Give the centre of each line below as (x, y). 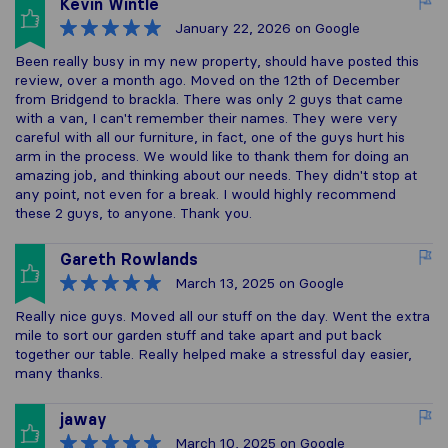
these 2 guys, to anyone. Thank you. (133, 212)
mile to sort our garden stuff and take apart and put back (198, 334)
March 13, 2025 (225, 282)
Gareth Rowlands (129, 258)
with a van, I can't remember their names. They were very (206, 117)
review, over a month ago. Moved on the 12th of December (207, 79)
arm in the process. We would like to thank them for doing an (212, 155)
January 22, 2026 (233, 27)
